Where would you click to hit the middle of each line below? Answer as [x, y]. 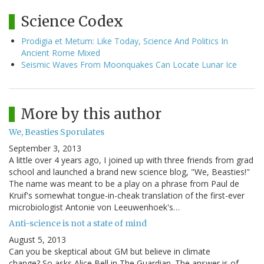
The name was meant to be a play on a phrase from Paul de [124, 184]
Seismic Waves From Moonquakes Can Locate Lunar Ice [129, 65]
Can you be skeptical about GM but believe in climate [110, 252]
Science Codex [72, 22]
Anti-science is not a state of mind [78, 224]
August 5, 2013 [37, 240]
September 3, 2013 [45, 148]
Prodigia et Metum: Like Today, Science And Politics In [125, 41]
